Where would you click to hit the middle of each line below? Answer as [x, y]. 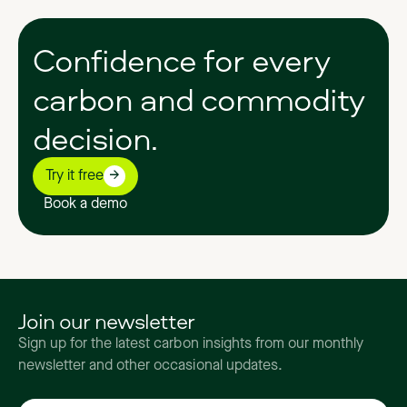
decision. [95, 137]
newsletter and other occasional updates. [150, 366]
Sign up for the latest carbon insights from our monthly [191, 344]
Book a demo [85, 204]
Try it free [74, 176]
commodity [283, 98]
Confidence [114, 59]
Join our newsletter [106, 320]
